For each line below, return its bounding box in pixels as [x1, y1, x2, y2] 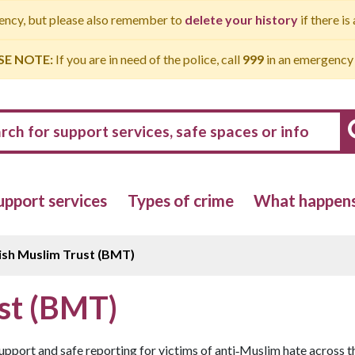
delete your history [184, 12, 298, 27]
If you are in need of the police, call [53, 52, 242, 67]
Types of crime [127, 190, 234, 211]
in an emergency [264, 52, 353, 67]
